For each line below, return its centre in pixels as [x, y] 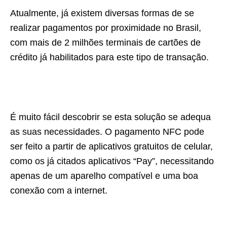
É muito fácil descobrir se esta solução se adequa [110, 117]
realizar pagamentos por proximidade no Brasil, [106, 28]
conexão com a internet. [59, 191]
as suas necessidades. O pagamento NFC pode [107, 132]
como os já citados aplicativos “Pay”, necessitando [112, 161]
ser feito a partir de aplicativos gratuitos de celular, [111, 146]
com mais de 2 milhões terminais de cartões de [105, 43]
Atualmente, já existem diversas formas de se [102, 13]
